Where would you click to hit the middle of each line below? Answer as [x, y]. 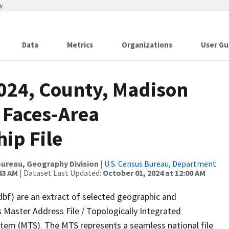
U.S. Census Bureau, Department [160, 164]
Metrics [80, 45]
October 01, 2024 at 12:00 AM [154, 173]
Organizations [147, 45]
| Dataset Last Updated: [60, 173]
